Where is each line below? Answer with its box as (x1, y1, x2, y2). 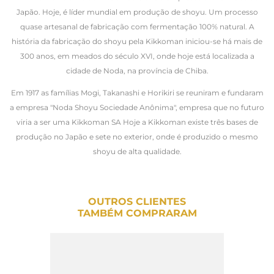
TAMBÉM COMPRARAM (77, 207, 197, 219)
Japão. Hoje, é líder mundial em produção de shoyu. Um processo (16, 7, 258, 17)
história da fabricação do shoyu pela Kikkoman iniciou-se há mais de (12, 36, 262, 46)
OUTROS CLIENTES (88, 195, 186, 207)
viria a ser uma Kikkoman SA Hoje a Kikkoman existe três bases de (16, 117, 258, 127)
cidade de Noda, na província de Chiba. (65, 65, 209, 75)
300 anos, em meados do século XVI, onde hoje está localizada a (20, 51, 254, 61)
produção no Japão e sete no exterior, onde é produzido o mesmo (16, 131, 258, 141)
